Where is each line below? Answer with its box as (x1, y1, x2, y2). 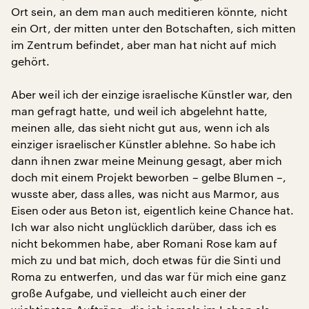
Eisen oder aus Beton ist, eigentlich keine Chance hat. (11, 203, 295, 217)
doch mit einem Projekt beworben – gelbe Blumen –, (11, 170, 286, 183)
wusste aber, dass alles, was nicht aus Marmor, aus (11, 187, 279, 200)
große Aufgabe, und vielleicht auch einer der (11, 286, 247, 299)
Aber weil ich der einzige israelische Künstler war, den (11, 88, 293, 101)
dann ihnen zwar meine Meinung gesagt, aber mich (11, 154, 282, 167)
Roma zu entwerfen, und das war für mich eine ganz (11, 270, 286, 283)
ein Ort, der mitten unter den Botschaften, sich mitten (11, 21, 297, 34)
